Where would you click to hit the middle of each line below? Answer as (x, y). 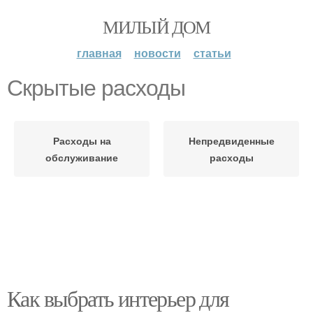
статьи (212, 53)
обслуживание (82, 157)
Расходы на (82, 140)
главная (99, 53)
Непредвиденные (231, 140)
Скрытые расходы (96, 88)
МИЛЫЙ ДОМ (156, 27)
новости (157, 53)
